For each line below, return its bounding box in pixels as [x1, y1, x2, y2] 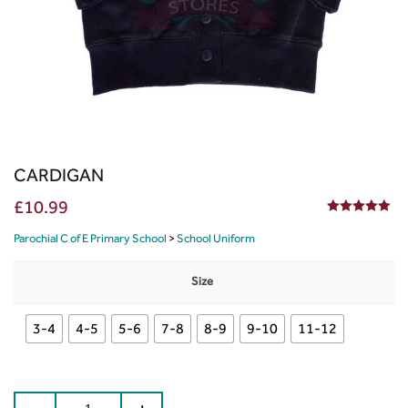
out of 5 [348, 217, 390, 229]
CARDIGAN [14, 163, 104, 186]
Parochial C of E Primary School [14, 230, 167, 245]
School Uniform [177, 230, 255, 245]
